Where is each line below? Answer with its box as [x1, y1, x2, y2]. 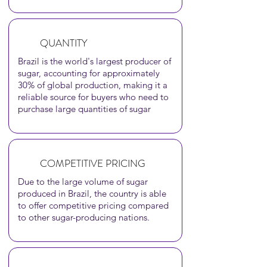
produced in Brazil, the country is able [18, 188, 166, 199]
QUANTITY [40, 36, 88, 50]
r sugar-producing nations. [46, 212, 152, 223]
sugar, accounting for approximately [18, 67, 160, 79]
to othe [18, 212, 46, 223]
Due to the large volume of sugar [18, 176, 148, 187]
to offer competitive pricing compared [18, 200, 169, 211]
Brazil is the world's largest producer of [18, 55, 171, 67]
